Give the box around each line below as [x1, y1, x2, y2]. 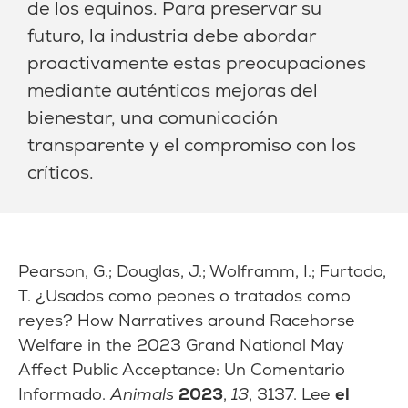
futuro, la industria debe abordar [27, 24, 316, 47]
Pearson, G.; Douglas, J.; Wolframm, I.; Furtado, [18, 260, 386, 281]
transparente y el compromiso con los [27, 133, 356, 157]
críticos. [27, 160, 94, 184]
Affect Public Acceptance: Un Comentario [18, 359, 345, 380]
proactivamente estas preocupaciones [27, 51, 366, 75]
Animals [110, 383, 174, 404]
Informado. [18, 383, 110, 404]
